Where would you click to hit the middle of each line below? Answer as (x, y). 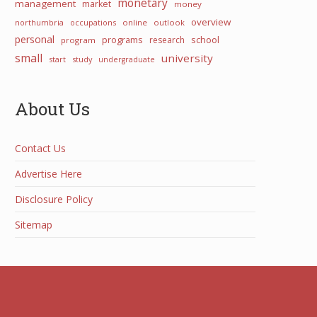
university (187, 58)
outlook (169, 22)
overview (211, 22)
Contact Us (40, 148)
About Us (52, 109)
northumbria (39, 22)
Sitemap (34, 225)
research (167, 40)
